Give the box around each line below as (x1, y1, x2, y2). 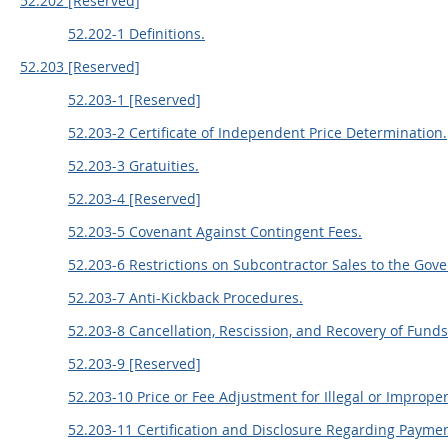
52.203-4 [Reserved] (68, 189, 201, 208)
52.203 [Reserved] (20, 57, 140, 76)
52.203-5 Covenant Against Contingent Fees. (68, 222, 362, 241)
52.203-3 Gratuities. (68, 156, 199, 175)
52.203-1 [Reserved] (68, 90, 201, 109)
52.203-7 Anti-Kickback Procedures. (68, 288, 303, 307)
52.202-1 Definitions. (68, 24, 205, 43)
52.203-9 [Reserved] (68, 354, 201, 373)
